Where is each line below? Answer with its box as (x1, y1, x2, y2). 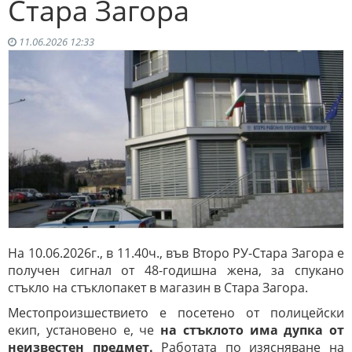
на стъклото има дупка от (160, 321, 344, 339)
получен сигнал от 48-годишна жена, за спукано (8, 262, 344, 280)
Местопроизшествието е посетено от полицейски (8, 304, 344, 322)
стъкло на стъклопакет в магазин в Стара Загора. (8, 279, 308, 297)
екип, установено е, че (8, 321, 160, 339)
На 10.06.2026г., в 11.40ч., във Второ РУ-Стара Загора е (8, 244, 344, 262)
